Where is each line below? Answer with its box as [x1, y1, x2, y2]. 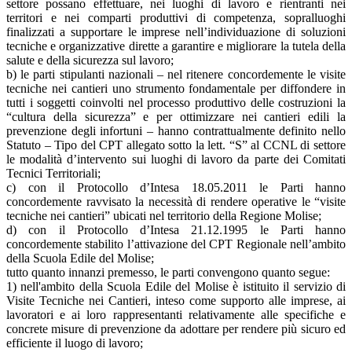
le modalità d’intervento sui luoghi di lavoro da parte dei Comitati [6, 152, 346, 166]
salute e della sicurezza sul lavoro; [6, 53, 174, 67]
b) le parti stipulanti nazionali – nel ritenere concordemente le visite [6, 67, 346, 81]
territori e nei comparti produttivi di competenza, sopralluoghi [6, 10, 346, 24]
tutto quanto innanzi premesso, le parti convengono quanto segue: [6, 265, 330, 279]
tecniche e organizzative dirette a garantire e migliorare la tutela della [6, 38, 346, 53]
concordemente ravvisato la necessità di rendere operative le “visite [6, 194, 346, 208]
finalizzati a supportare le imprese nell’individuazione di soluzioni [6, 24, 346, 38]
